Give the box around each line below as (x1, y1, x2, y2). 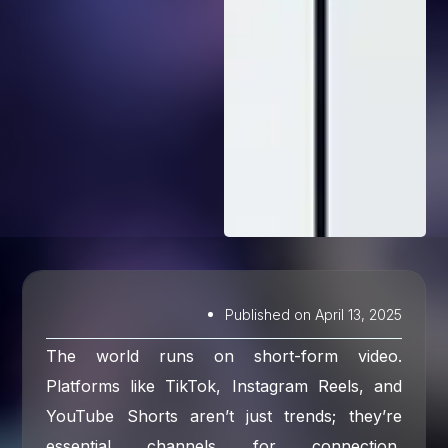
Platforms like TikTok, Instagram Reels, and (46, 375, 402, 396)
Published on (224, 305, 311, 323)
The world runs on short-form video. (46, 345, 402, 366)
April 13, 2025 (310, 305, 402, 323)
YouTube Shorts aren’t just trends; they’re (46, 405, 402, 426)
